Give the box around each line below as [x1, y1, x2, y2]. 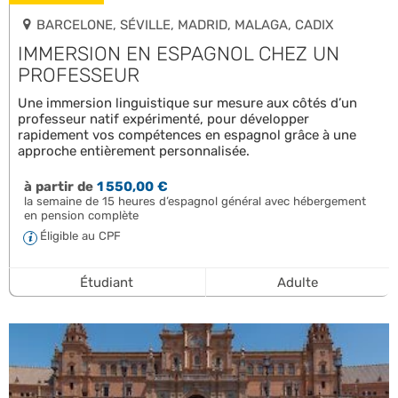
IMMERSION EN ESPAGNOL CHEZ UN [18, 41, 339, 66]
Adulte [276, 274, 318, 291]
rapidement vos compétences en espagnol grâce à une [18, 126, 356, 143]
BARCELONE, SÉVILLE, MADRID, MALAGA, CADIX [36, 16, 334, 33]
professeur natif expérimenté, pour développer [18, 110, 309, 127]
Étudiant [80, 274, 134, 291]
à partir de [23, 178, 93, 195]
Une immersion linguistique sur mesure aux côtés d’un [18, 94, 357, 111]
